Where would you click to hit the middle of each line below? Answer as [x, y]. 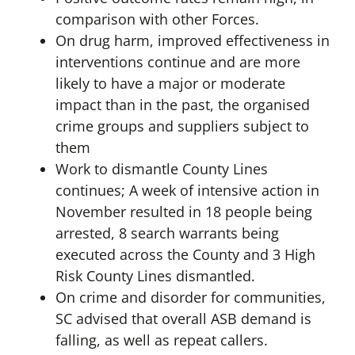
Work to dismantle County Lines [161, 169]
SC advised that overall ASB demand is [183, 319]
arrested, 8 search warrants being [167, 233]
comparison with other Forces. [157, 19]
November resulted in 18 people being [183, 212]
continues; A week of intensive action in [187, 191]
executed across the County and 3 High [185, 255]
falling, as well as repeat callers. [161, 340]
